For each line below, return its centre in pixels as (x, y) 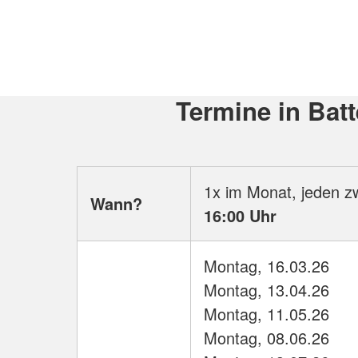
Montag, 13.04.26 (267, 290)
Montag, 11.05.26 (267, 314)
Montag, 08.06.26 (267, 338)
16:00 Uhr (240, 216)
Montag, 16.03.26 (267, 266)
